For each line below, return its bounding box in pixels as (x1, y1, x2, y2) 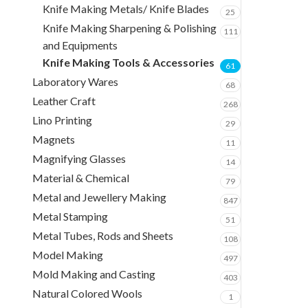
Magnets (32, 133, 75, 146)
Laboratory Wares (32, 75, 118, 88)
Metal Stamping (32, 210, 108, 223)
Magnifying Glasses (32, 152, 126, 165)
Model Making (32, 248, 103, 261)
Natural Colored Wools (32, 287, 142, 300)
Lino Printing (32, 113, 92, 126)
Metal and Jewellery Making (32, 190, 166, 203)
